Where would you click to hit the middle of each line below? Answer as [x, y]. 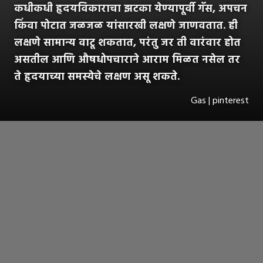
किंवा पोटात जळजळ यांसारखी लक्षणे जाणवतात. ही [126, 26]
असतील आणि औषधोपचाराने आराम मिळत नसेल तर [127, 60]
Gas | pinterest [220, 101]
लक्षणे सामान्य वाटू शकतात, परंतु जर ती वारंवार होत [127, 43]
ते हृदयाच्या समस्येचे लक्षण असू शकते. [97, 77]
